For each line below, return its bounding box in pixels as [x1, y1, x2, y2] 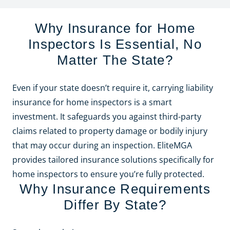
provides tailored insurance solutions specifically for [12, 154, 214, 166]
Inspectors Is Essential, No [28, 36, 202, 52]
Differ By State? [64, 197, 166, 213]
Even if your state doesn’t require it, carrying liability [12, 82, 213, 94]
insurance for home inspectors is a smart [12, 97, 172, 108]
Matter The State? [56, 52, 174, 68]
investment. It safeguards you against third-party [12, 111, 201, 123]
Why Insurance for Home [34, 21, 196, 36]
